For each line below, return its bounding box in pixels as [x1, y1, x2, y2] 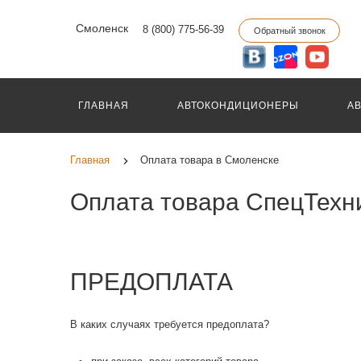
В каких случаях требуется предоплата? [70, 318, 269, 330]
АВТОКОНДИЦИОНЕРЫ [177, 100, 299, 111]
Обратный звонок [254, 26, 326, 35]
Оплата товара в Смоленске [140, 154, 279, 166]
